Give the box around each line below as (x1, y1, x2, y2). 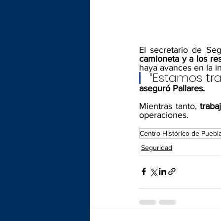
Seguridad (141, 143, 172, 151)
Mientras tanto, (139, 101, 197, 111)
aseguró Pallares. (139, 83, 205, 93)
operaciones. (139, 110, 188, 120)
